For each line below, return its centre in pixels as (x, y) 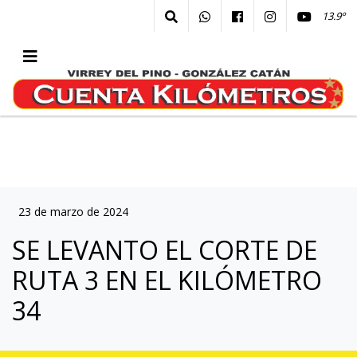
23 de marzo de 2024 (73, 212)
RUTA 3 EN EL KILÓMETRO (167, 280)
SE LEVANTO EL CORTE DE (165, 250)
